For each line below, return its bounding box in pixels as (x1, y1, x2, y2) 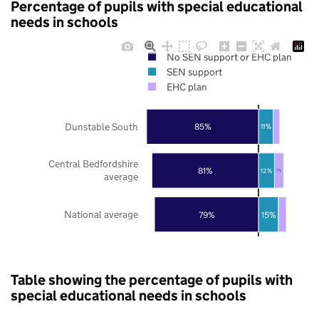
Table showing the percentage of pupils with (11, 271, 293, 288)
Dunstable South (65, 120, 138, 133)
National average (64, 207, 138, 221)
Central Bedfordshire (48, 157, 138, 170)
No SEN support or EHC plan (166, 50, 292, 63)
